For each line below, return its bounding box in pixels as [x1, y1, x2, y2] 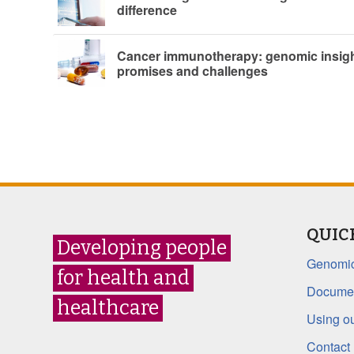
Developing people [57, 235, 227, 260]
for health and [57, 265, 190, 290]
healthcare [57, 296, 159, 320]
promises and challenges [117, 62, 268, 81]
